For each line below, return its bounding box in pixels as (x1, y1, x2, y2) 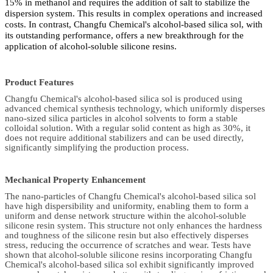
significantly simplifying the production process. (5, 143, 189, 153)
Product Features (5, 77, 74, 88)
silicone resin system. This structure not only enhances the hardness (5, 221, 262, 231)
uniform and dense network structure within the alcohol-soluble (5, 211, 246, 221)
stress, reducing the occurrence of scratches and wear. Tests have (5, 240, 251, 250)
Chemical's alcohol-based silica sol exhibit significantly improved (5, 260, 254, 270)
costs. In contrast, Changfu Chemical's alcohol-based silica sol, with (5, 19, 263, 29)
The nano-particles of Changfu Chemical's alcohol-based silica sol (5, 191, 256, 202)
